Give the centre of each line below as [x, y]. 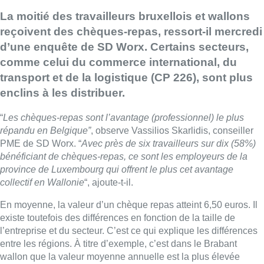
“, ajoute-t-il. [109, 183]
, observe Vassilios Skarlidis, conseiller [172, 131]
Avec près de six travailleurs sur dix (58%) [169, 144]
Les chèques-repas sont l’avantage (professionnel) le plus [123, 118]
